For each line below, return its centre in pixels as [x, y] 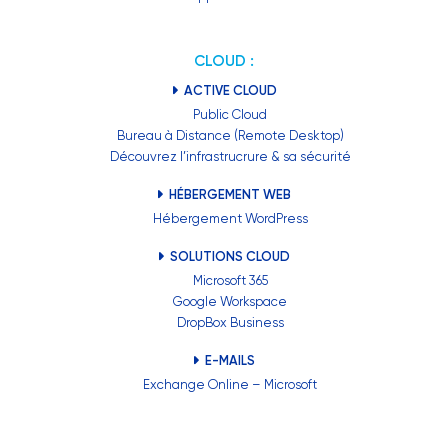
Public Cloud [230, 115]
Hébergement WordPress [230, 219]
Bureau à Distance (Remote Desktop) [230, 136]
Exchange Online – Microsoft [230, 385]
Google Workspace [230, 302]
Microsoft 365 [230, 281]
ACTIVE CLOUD [228, 91]
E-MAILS [229, 361]
